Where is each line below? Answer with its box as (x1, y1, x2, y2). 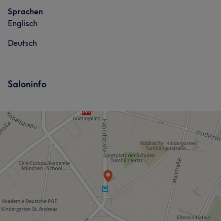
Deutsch (8, 38, 37, 48)
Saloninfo (8, 78, 46, 90)
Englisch (8, 18, 37, 28)
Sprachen (8, 6, 43, 16)
